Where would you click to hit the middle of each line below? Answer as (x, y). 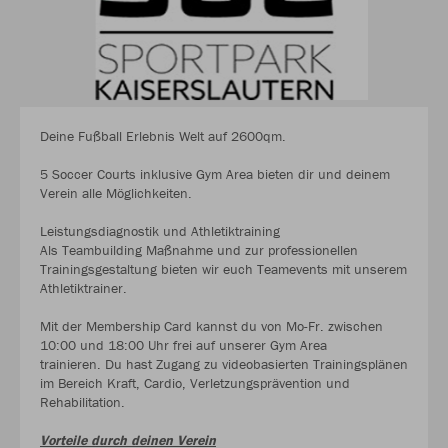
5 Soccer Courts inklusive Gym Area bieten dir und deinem (215, 173)
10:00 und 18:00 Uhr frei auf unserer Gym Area (183, 344)
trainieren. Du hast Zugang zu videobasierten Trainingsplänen (224, 363)
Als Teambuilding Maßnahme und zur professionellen (199, 249)
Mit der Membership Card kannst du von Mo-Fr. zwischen (211, 325)
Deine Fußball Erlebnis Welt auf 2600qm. (163, 135)
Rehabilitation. (82, 401)
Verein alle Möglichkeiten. (116, 192)
